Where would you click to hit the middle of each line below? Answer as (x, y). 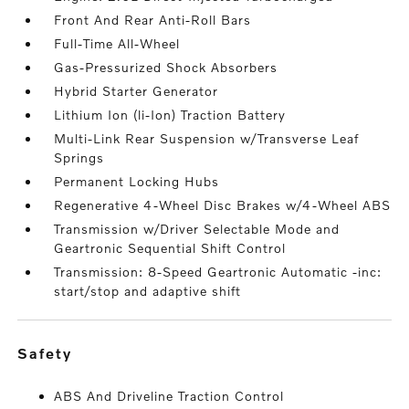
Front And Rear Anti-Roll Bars (153, 20)
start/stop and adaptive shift (148, 291)
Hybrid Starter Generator (136, 91)
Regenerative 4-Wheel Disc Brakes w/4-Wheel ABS (223, 205)
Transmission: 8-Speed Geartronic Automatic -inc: (218, 272)
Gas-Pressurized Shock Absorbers (166, 68)
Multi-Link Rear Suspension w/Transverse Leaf (207, 139)
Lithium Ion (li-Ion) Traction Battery (170, 115)
